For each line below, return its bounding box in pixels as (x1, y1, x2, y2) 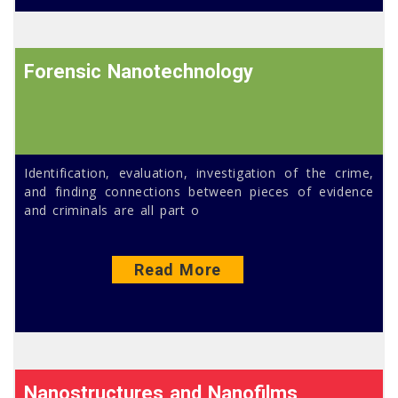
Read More (134, 260, 221, 280)
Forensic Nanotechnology (24, 60, 254, 84)
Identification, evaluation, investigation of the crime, (24, 164, 374, 182)
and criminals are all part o (24, 202, 200, 219)
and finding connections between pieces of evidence (24, 183, 374, 201)
